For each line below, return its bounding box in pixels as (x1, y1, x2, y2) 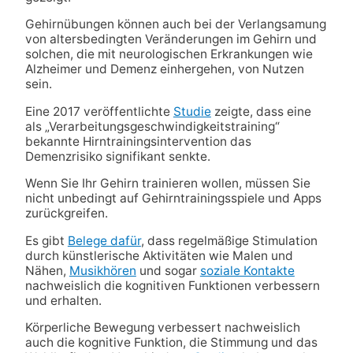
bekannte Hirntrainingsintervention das (24, 133, 251, 149)
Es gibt (24, 232, 68, 248)
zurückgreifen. (24, 206, 108, 221)
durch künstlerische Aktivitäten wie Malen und (24, 247, 293, 263)
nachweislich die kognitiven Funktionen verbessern (24, 277, 320, 293)
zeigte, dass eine (210, 103, 311, 119)
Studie (173, 103, 211, 119)
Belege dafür (67, 232, 141, 248)
